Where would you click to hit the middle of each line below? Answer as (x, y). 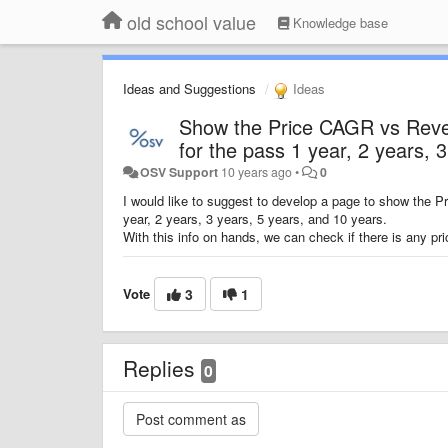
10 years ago (257, 171)
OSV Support (179, 171)
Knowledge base (338, 22)
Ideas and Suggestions (189, 88)
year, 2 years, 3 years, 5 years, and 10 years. (255, 218)
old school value (191, 22)
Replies (162, 367)
